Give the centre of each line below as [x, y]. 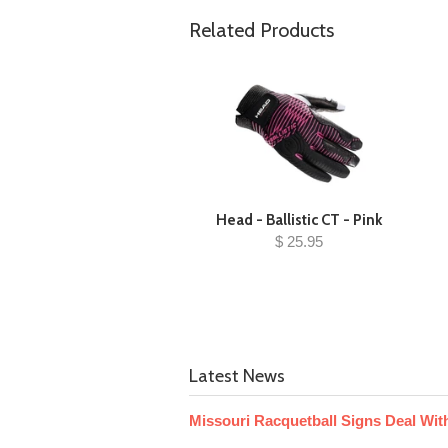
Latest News [237, 376]
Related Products [261, 30]
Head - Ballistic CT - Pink [298, 220]
